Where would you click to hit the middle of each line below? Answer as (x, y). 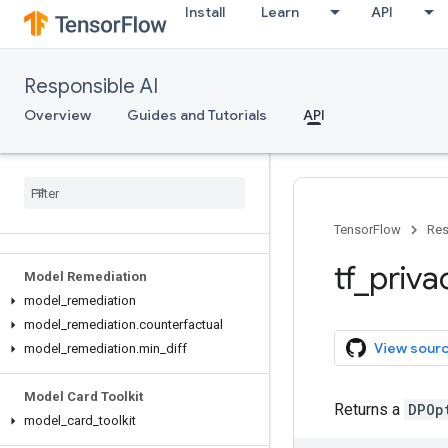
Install (205, 12)
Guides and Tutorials (197, 115)
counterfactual (181, 324)
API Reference (64, 228)
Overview (57, 115)
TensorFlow (367, 229)
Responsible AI (91, 86)
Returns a (369, 409)
